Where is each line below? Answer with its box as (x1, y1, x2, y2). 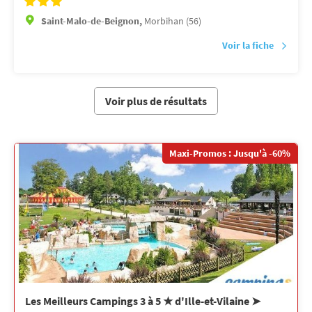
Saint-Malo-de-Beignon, (41, 14, 144, 27)
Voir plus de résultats (105, 93, 207, 108)
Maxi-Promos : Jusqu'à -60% (169, 146, 290, 159)
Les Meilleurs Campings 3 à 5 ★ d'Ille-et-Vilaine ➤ (25, 293, 260, 308)
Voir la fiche (222, 38, 274, 52)
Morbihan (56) (144, 14, 201, 27)
